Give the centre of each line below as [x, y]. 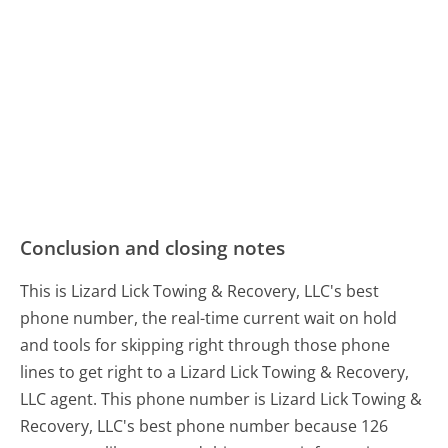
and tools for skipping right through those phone [205, 344]
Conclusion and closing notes [153, 247]
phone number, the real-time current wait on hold [209, 317]
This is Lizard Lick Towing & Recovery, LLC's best [200, 290]
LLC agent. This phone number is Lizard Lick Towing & [221, 398]
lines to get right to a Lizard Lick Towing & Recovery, [215, 371]
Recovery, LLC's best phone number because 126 [204, 425]
